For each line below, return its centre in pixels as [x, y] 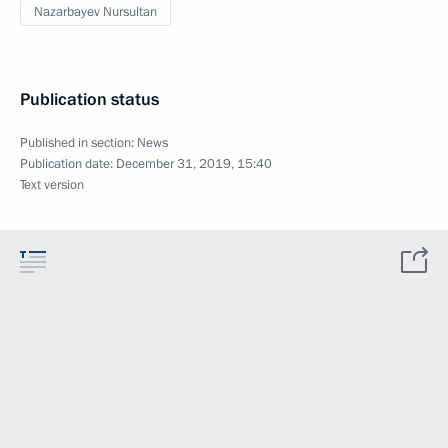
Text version [52, 185]
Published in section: [78, 143]
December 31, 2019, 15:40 [194, 164]
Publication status [89, 99]
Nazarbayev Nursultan [95, 12]
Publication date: [68, 164]
